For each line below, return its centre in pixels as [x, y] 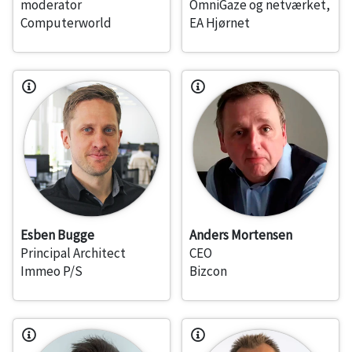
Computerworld [66, 23]
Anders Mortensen [241, 235]
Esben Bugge [57, 235]
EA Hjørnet [220, 23]
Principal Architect [73, 253]
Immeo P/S [51, 271]
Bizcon [208, 271]
